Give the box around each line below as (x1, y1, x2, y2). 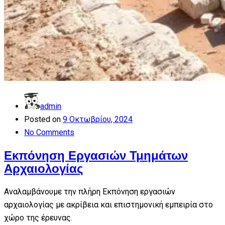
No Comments (24, 127, 74, 137)
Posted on (24, 114, 61, 124)
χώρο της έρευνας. (4, 212, 72, 222)
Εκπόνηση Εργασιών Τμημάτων (4, 148, 188, 163)
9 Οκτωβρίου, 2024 (63, 114, 133, 124)
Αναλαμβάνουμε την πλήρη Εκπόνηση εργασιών (4, 186, 175, 196)
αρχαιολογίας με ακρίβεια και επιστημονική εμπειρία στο (4, 199, 213, 209)
